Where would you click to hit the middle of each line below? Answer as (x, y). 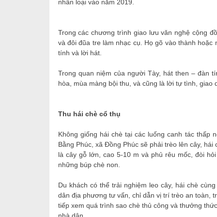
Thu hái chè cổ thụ (89, 114)
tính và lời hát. (80, 53)
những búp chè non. (89, 165)
